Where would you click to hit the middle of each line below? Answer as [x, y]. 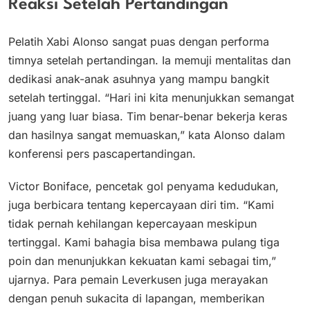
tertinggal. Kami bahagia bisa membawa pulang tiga [144, 242]
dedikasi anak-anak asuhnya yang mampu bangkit [139, 79]
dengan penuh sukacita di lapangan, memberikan [136, 298]
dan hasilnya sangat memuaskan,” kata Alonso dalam [147, 135]
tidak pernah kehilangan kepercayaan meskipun [133, 223]
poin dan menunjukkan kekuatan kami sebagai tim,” [142, 261]
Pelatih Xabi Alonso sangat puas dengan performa [139, 41]
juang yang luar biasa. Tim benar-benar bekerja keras [148, 116]
